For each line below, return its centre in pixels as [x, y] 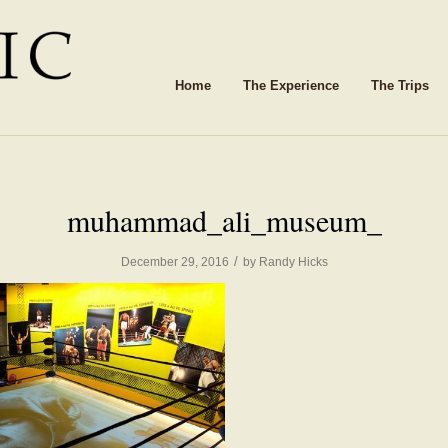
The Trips [400, 86]
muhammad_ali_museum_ [224, 220]
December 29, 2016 [174, 262]
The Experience [291, 86]
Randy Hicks [293, 262]
